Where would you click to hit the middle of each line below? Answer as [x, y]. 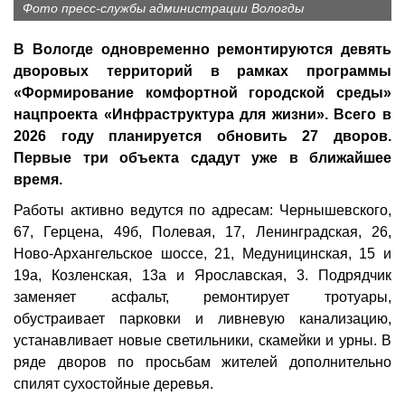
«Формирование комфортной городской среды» [202, 93]
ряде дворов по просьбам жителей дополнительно [202, 362]
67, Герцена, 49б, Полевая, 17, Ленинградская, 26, [202, 232]
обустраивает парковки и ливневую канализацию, [202, 319]
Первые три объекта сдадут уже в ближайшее [202, 158]
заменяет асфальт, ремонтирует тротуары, [202, 297]
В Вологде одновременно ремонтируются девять [202, 49]
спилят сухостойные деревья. [113, 384]
